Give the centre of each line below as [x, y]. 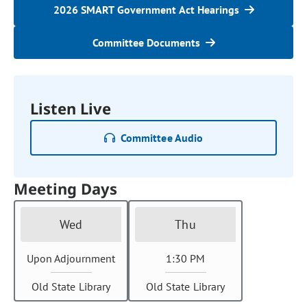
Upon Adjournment [71, 258]
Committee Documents [146, 42]
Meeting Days [66, 188]
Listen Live [71, 108]
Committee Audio [162, 138]
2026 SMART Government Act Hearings [146, 10]
